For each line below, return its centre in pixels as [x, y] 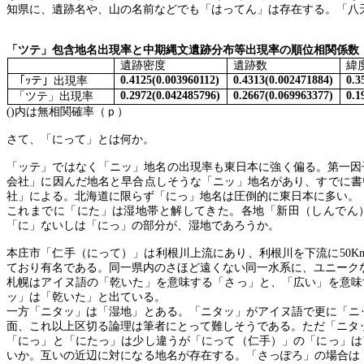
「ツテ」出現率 [53, 96]
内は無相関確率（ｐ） [71, 112]
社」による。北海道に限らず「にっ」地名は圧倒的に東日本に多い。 [183, 196]
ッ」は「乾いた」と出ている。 [86, 297]
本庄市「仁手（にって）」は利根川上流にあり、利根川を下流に [173, 253]
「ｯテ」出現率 [50, 81]
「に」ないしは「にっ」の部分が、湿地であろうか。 [143, 225]
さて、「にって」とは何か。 [80, 139]
